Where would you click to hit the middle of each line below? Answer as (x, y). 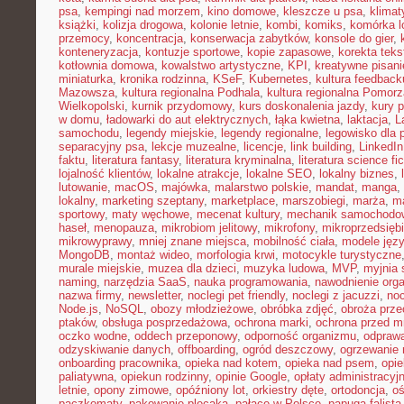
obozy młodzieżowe (202, 309)
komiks (324, 25)
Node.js (78, 309)
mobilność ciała (294, 241)
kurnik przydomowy (182, 106)
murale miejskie (100, 268)
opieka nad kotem (231, 363)
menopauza (124, 228)
